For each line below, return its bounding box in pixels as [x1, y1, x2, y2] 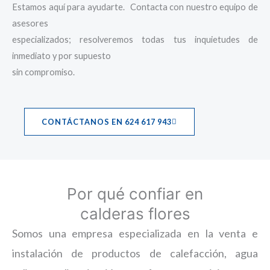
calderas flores [80, 204, 190, 223]
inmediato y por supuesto [12, 51, 111, 61]
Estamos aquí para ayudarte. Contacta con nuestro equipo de [12, 2, 258, 13]
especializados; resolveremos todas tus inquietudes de [12, 34, 258, 45]
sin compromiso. [12, 67, 75, 78]
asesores [12, 18, 48, 29]
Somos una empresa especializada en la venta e [12, 226, 258, 240]
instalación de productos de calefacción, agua [12, 246, 258, 260]
